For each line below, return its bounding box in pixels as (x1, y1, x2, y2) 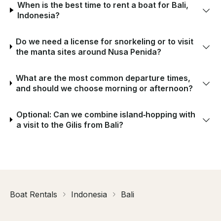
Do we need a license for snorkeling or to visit (16, 36, 194, 46)
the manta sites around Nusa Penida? (16, 46, 162, 57)
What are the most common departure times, (15, 73, 190, 83)
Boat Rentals (10, 189, 57, 199)
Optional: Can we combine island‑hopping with (16, 109, 195, 119)
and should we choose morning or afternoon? (15, 83, 193, 93)
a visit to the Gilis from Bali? (16, 119, 123, 130)
